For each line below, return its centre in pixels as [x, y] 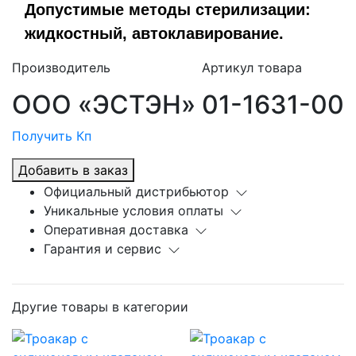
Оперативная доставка [116, 229]
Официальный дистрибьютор [136, 191]
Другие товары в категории [100, 306]
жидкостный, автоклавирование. [154, 33]
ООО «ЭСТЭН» [104, 104]
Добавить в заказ [73, 170]
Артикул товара [252, 67]
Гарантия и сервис [103, 248]
